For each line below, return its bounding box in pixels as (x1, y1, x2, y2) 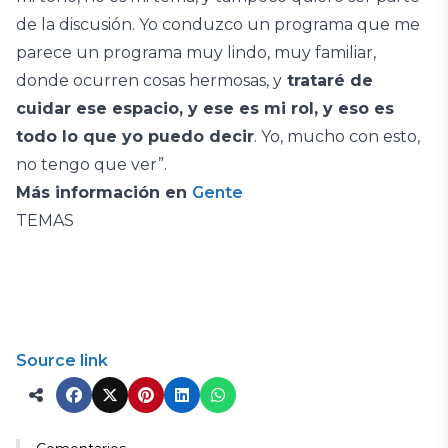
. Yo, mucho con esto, (254, 127, 420, 146)
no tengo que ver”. (16, 155, 171, 174)
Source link (16, 351, 108, 370)
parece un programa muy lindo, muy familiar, (16, 43, 376, 62)
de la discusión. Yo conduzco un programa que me (16, 15, 420, 34)
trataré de (282, 71, 373, 90)
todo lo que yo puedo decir (16, 127, 254, 146)
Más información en (16, 183, 192, 202)
